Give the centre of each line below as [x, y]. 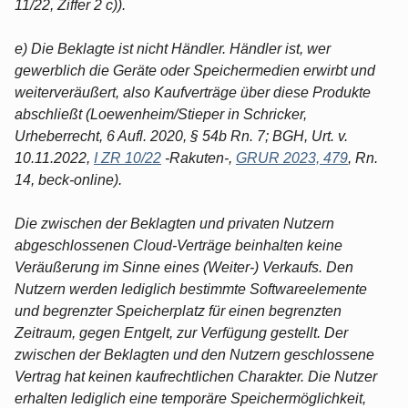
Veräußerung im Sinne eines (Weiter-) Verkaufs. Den [184, 267]
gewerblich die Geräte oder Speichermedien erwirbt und [195, 70]
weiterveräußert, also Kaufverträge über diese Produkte [193, 92]
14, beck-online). [68, 179]
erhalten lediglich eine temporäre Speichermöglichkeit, [190, 398]
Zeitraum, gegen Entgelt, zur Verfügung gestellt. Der [181, 332]
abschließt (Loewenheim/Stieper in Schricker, [161, 114]
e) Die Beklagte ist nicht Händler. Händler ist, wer [173, 48]
